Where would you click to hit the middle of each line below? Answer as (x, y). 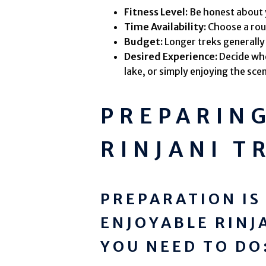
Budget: (144, 42)
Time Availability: (165, 27)
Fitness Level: (156, 12)
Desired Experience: (171, 57)
